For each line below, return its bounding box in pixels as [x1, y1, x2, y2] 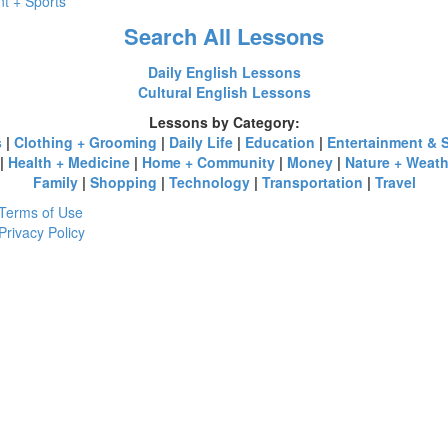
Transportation [261, 172, 363, 192]
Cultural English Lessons [137, 82, 311, 102]
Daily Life [169, 132, 233, 152]
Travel [374, 172, 416, 192]
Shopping [89, 172, 157, 192]
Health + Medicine [7, 152, 130, 172]
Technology [168, 172, 250, 192]
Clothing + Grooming [14, 132, 157, 152]
